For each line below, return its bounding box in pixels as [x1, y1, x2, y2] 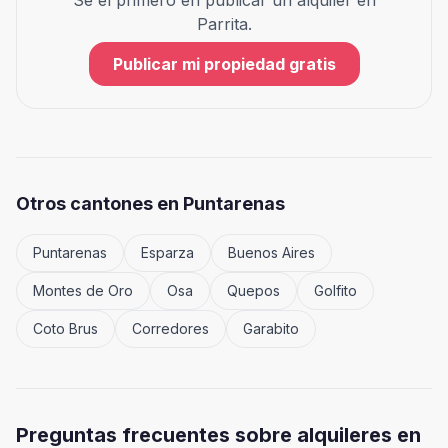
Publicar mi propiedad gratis [112, 54, 336, 74]
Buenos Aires [228, 244, 315, 261]
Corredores [132, 320, 209, 337]
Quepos [227, 282, 280, 299]
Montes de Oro [33, 282, 133, 299]
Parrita [196, 14, 248, 34]
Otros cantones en [16, 193, 183, 214]
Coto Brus [33, 320, 98, 337]
